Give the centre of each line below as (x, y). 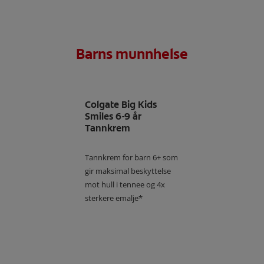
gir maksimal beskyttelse (128, 171)
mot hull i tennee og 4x (125, 185)
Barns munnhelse (132, 55)
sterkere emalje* (114, 198)
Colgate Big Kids (121, 105)
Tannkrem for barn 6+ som (131, 158)
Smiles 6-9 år (113, 117)
